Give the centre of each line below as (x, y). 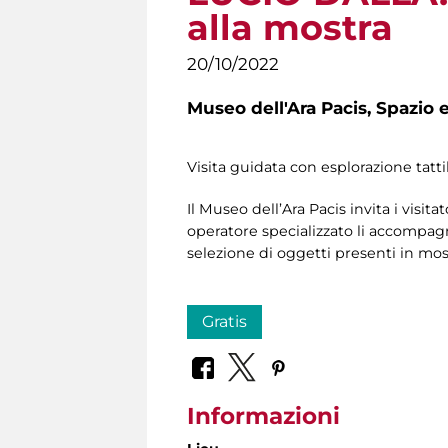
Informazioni (263, 415)
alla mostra (290, 27)
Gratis (224, 322)
